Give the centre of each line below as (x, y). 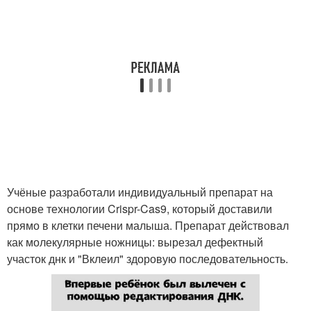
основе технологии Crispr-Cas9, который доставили (140, 209)
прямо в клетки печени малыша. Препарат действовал (148, 225)
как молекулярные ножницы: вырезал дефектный (135, 242)
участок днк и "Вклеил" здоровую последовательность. (148, 259)
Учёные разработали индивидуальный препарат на (140, 192)
